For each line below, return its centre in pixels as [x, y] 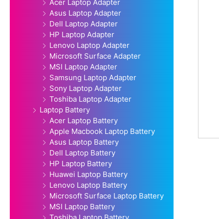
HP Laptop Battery [81, 164]
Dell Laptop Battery [82, 153]
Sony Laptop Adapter [86, 88]
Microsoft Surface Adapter [95, 56]
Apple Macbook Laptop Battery [102, 131]
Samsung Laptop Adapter [93, 78]
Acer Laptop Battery [84, 121]
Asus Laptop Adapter [85, 13]
